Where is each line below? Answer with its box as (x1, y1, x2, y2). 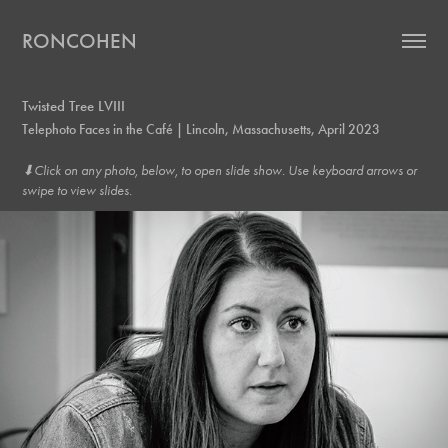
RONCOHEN (22, 28, 138, 54)
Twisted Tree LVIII (22, 97, 126, 115)
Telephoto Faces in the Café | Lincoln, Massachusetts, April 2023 (22, 121, 381, 138)
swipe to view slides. (22, 182, 133, 199)
